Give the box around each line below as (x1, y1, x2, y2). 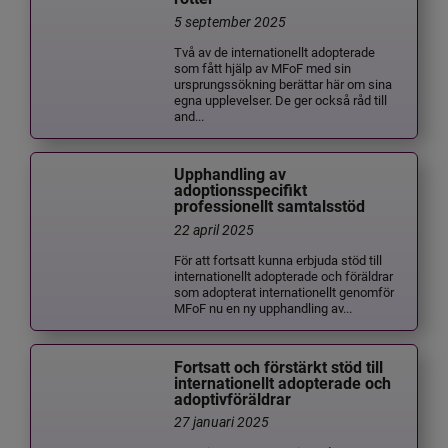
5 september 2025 (174, 12, 287, 32)
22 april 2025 (174, 220, 255, 240)
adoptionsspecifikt (174, 181, 308, 201)
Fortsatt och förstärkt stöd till (174, 357, 384, 377)
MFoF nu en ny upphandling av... (174, 299, 353, 317)
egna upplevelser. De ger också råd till (174, 90, 388, 108)
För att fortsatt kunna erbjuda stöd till (174, 251, 383, 269)
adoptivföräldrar (174, 389, 292, 409)
